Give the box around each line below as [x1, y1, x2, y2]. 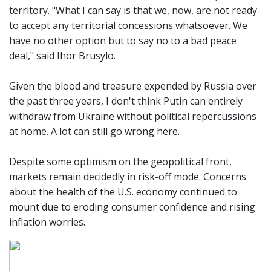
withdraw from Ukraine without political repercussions [9, 109, 256, 123]
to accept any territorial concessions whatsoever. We [9, 18, 247, 32]
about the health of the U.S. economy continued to [9, 184, 237, 198]
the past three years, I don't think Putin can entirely [9, 94, 243, 108]
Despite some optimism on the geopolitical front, [9, 154, 232, 168]
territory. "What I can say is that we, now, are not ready [9, 3, 257, 17]
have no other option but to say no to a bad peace [9, 33, 237, 47]
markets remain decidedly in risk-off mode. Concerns [9, 169, 246, 183]
